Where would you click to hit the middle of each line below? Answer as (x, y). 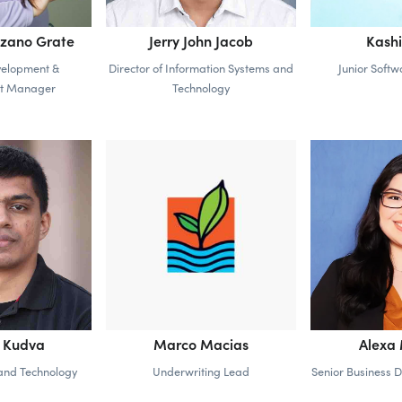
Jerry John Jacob (201, 40)
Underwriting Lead (201, 371)
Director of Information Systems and (201, 67)
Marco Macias (201, 343)
